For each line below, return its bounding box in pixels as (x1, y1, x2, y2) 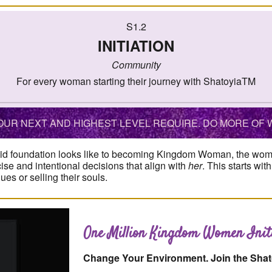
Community (111, 58, 161, 72)
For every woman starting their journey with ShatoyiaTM (16, 74, 256, 88)
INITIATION (98, 35, 174, 56)
